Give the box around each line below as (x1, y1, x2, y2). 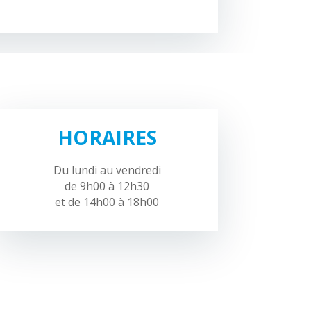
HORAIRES (57, 124, 157, 151)
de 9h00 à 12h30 (65, 178, 150, 194)
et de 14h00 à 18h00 (55, 194, 160, 210)
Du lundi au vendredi (53, 162, 161, 178)
